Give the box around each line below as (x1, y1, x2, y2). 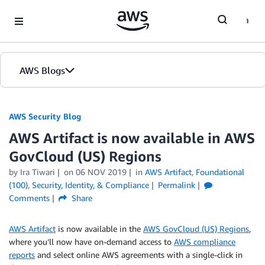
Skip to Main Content (5, 7, 84, 17)
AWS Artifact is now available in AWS (9, 130, 255, 146)
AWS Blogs (20, 64, 65, 76)
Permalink (157, 180, 195, 190)
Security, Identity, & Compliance (32, 180, 149, 190)
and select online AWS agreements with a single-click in (35, 250, 243, 260)
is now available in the (56, 224, 143, 234)
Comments (9, 193, 50, 203)
